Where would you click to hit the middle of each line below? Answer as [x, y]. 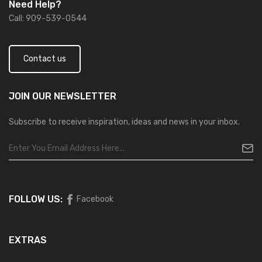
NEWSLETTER [84, 96]
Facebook [95, 199]
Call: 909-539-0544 [48, 18]
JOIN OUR [30, 96]
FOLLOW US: [36, 199]
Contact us [45, 58]
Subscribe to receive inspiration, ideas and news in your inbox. [124, 122]
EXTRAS [28, 240]
